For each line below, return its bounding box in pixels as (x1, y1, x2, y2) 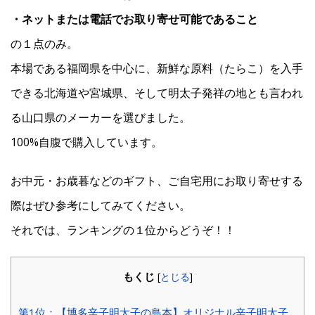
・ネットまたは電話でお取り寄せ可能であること (11, 11, 258, 27)
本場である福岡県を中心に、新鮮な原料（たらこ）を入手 (11, 60, 303, 77)
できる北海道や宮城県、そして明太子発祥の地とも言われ (11, 85, 303, 101)
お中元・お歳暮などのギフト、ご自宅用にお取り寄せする (11, 173, 303, 189)
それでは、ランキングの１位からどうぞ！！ (11, 222, 236, 238)
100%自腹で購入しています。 (11, 134, 162, 150)
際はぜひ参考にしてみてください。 (11, 198, 191, 214)
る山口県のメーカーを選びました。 (11, 110, 191, 126)
